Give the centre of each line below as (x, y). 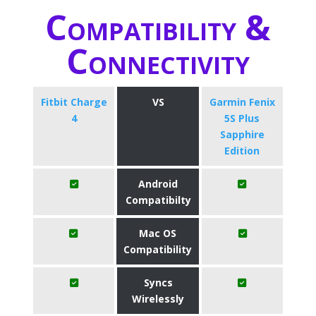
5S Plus (242, 118)
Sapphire (242, 134)
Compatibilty (158, 200)
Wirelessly (158, 299)
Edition (242, 151)
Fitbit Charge (74, 102)
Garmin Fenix (242, 102)
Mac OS (158, 233)
